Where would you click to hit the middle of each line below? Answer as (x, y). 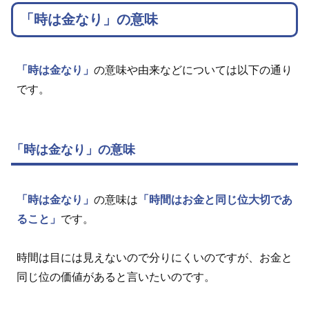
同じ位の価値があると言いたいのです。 (116, 277)
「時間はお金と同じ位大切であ (215, 199)
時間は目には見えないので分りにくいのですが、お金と (154, 257)
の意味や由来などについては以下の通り (193, 70)
